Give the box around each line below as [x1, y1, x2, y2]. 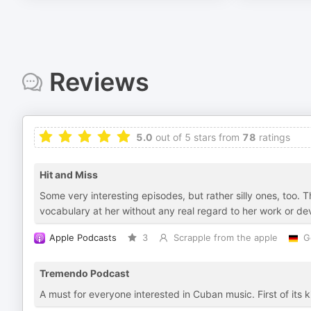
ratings [256, 131, 290, 143]
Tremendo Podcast [40, 267, 129, 279]
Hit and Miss [40, 169, 98, 180]
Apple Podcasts [49, 233, 117, 243]
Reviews [49, 67, 149, 97]
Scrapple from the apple [173, 233, 278, 243]
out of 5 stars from [153, 131, 239, 143]
